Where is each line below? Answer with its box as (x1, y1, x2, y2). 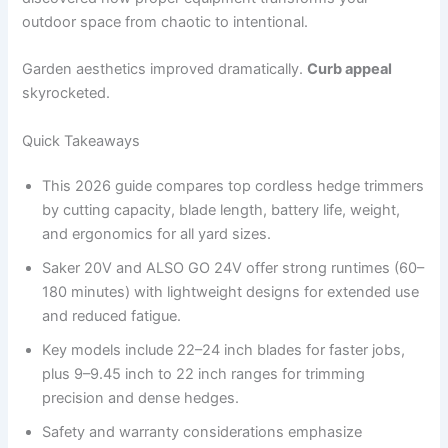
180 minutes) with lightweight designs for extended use (42, 283, 420, 302)
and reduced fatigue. (42, 307, 182, 326)
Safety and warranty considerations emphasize (42, 423, 363, 442)
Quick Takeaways (22, 131, 141, 150)
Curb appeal (307, 60, 393, 79)
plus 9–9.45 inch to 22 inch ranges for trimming (42, 365, 366, 384)
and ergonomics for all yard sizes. (42, 225, 272, 244)
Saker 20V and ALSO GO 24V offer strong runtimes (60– (42, 259, 425, 278)
